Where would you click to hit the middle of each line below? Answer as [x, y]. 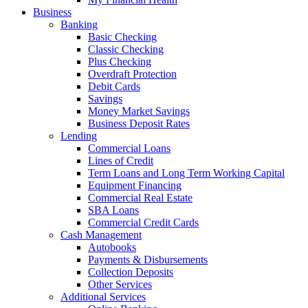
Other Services [120, 284]
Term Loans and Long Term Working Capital [186, 173]
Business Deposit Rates [139, 123]
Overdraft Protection [132, 74]
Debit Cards [114, 86]
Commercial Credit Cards [143, 222]
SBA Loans [113, 210]
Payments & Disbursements [148, 260]
